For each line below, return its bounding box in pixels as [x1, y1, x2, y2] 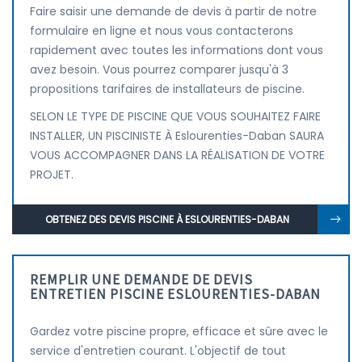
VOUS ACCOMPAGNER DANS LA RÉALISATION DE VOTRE [30, 147, 325, 163]
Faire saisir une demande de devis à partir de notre [30, 3, 317, 19]
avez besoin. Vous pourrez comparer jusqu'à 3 [30, 61, 288, 78]
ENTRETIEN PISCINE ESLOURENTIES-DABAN [30, 285, 321, 303]
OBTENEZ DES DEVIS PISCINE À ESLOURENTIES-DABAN [44, 213, 289, 226]
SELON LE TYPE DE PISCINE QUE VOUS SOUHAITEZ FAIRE [30, 108, 321, 124]
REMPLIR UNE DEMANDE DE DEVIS [30, 271, 253, 288]
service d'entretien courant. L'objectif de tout [30, 343, 286, 359]
